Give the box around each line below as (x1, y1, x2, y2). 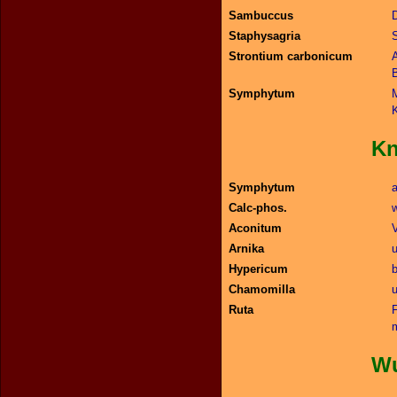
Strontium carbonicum (229, 50, 353, 63)
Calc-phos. (229, 201, 287, 214)
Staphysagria (229, 29, 300, 43)
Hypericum (229, 262, 288, 276)
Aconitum (229, 222, 282, 235)
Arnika (229, 242, 264, 255)
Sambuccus (229, 9, 293, 22)
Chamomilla (229, 283, 295, 296)
